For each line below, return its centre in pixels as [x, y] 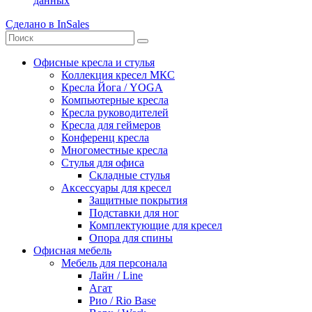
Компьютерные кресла [115, 100]
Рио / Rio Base [123, 300]
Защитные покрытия [138, 200]
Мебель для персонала [114, 263]
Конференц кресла [105, 137]
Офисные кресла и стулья [94, 62]
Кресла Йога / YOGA [112, 87]
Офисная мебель [72, 250]
